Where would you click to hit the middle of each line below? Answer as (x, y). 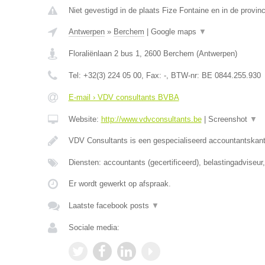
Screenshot (229, 119)
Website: (85, 119)
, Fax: (152, 75)
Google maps (174, 32)
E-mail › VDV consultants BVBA (124, 97)
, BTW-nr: (184, 75)
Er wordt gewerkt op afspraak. (119, 184)
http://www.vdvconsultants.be (151, 119)
